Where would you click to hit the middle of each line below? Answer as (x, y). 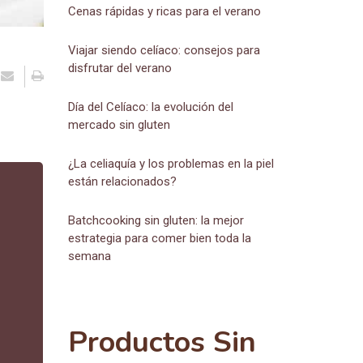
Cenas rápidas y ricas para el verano (164, 11)
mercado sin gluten (119, 125)
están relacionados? (122, 181)
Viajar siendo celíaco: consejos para (164, 50)
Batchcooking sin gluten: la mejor (156, 220)
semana (89, 256)
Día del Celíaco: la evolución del (150, 107)
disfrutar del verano (120, 68)
